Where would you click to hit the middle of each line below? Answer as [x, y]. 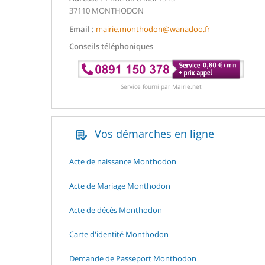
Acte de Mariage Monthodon [120, 185]
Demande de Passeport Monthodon [133, 258]
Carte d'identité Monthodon [119, 234]
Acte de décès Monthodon [116, 210]
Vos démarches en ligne [153, 133]
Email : [82, 29]
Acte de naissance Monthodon [123, 161]
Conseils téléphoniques [111, 46]
